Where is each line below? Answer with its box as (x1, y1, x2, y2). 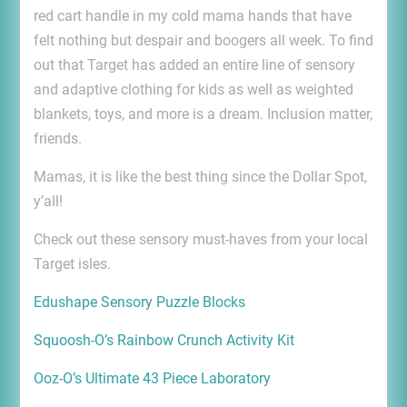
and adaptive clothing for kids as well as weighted (33, 80, 353, 98)
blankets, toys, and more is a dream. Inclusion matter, (33, 104, 372, 123)
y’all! (33, 192, 63, 210)
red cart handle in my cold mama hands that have (33, 6, 352, 25)
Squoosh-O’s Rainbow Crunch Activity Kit (33, 331, 294, 349)
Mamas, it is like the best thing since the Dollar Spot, (33, 167, 367, 185)
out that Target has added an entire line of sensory (33, 55, 355, 74)
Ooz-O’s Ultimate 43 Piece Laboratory (33, 369, 274, 387)
